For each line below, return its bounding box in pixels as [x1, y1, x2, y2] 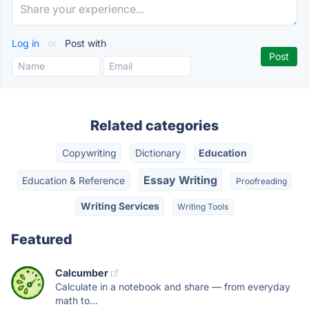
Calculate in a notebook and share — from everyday [55, 281, 290, 293]
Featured [11, 231, 72, 248]
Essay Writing [143, 172, 217, 187]
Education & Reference [22, 174, 126, 186]
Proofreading [235, 175, 287, 186]
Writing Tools [177, 201, 229, 212]
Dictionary [134, 147, 181, 159]
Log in [12, 37, 42, 49]
